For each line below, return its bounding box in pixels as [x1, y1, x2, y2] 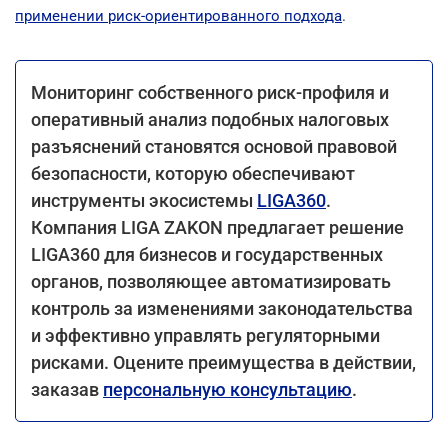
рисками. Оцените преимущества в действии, [31, 351, 416, 373]
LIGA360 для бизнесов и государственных [31, 243, 383, 265]
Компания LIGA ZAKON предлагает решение [31, 216, 404, 238]
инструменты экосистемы [31, 189, 257, 211]
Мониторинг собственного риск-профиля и [31, 81, 389, 103]
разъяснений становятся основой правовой [31, 135, 397, 157]
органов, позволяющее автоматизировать [31, 270, 391, 292]
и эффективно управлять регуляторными [31, 324, 380, 346]
